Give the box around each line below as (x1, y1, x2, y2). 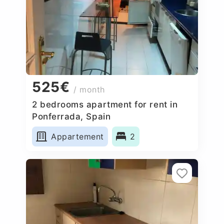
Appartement (51, 131, 104, 141)
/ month (73, 84, 105, 95)
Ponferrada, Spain (32, 111, 111, 121)
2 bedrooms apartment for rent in (32, 99, 178, 109)
